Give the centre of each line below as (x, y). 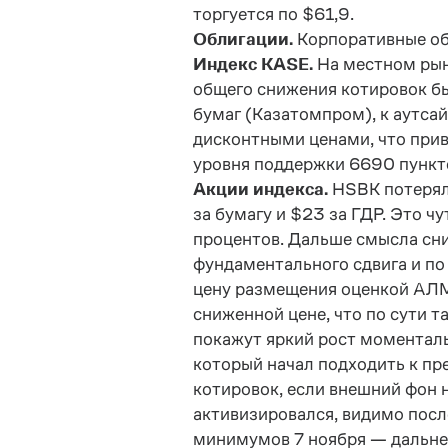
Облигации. (242, 39)
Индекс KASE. (254, 64)
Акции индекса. (262, 189)
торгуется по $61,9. (273, 14)
